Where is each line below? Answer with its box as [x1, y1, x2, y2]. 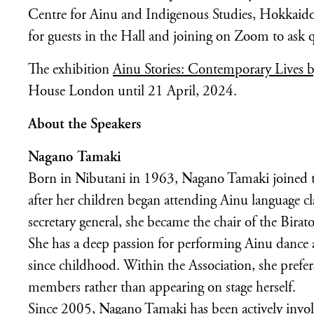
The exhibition [28, 63, 113, 78]
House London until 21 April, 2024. [28, 85, 237, 100]
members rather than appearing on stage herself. [28, 281, 296, 296]
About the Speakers [28, 118, 141, 132]
